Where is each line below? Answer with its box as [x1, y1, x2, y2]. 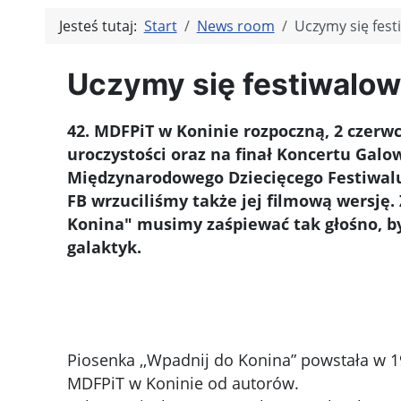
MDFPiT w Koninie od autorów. [66, 372, 299, 395]
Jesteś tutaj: [58, 16, 144, 36]
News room [196, 16, 275, 36]
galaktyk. [66, 236, 141, 259]
